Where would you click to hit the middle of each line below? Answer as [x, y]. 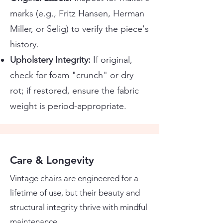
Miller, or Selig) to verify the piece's [79, 29]
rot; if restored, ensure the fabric [74, 91]
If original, [113, 60]
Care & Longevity [52, 160]
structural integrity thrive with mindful [79, 207]
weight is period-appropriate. [68, 106]
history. [24, 44]
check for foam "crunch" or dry [72, 75]
